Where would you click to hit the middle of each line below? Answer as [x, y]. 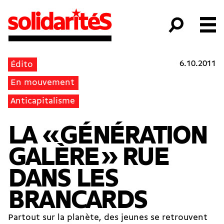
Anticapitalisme [43, 101]
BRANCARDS [77, 201]
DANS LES [63, 180]
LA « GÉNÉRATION [107, 137]
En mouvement [43, 83]
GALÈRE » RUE [88, 158]
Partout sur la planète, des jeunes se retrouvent [108, 218]
